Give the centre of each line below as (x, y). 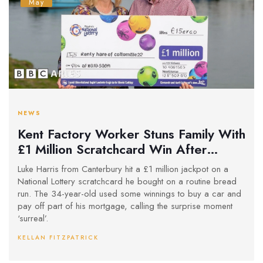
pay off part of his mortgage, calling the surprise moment (125, 206)
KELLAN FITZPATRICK (58, 238)
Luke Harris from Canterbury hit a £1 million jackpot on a (123, 169)
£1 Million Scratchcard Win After (112, 149)
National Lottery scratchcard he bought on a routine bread (127, 182)
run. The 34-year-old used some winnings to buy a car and (129, 194)
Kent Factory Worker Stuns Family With (131, 134)
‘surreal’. (33, 219)
